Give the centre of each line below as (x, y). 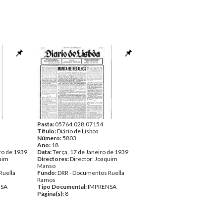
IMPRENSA (102, 187)
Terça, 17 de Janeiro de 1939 (90, 152)
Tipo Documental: (62, 187)
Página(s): (51, 194)
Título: (47, 131)
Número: (50, 138)
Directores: (54, 159)
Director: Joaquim (94, 159)
